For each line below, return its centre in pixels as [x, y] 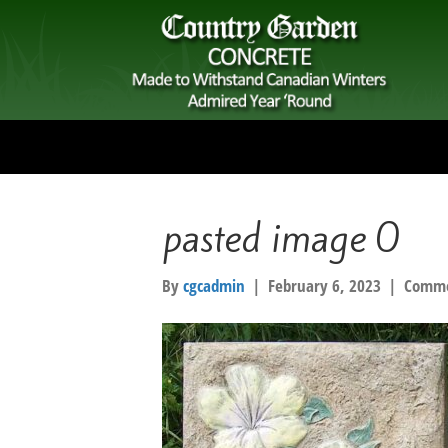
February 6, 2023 [324, 285]
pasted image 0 [281, 238]
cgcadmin [214, 285]
